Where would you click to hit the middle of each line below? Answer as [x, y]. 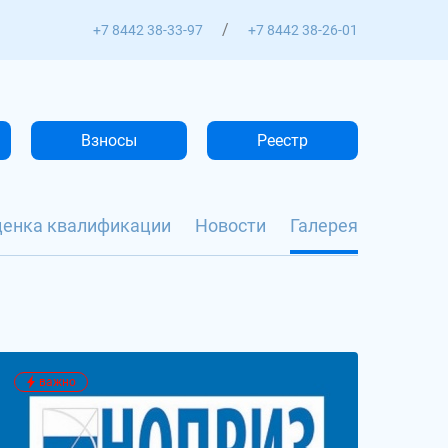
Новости [230, 225]
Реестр [282, 140]
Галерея [324, 225]
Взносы [109, 140]
